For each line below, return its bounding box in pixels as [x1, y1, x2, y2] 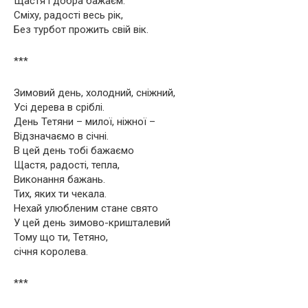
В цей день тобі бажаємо [14, 144, 134, 157]
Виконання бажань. [14, 173, 105, 186]
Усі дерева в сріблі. [14, 100, 104, 113]
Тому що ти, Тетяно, [14, 230, 108, 243]
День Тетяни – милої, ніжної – [14, 115, 155, 128]
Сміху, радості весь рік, [14, 8, 123, 21]
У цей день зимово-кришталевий [14, 216, 170, 229]
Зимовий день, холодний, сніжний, [14, 86, 175, 99]
